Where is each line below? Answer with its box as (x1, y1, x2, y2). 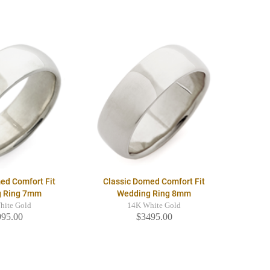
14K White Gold (127, 201, 181, 210)
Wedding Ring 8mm (117, 189, 192, 199)
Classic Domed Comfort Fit (103, 177, 206, 187)
